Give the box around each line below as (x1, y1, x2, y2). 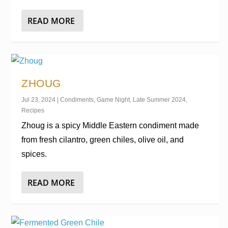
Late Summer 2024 (133, 96, 186, 103)
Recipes (21, 107, 45, 114)
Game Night (97, 96, 130, 103)
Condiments (60, 96, 94, 103)
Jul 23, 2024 (21, 96, 56, 103)
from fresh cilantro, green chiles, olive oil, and (21, 135, 184, 144)
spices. (21, 150, 47, 158)
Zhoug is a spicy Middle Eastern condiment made (21, 121, 199, 130)
